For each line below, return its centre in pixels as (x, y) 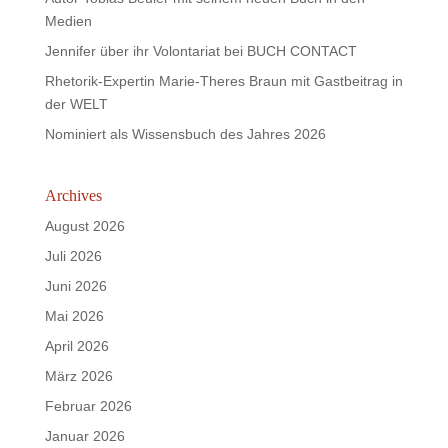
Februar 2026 (88, 406)
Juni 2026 (75, 286)
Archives (73, 195)
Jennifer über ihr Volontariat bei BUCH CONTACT (200, 51)
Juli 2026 (73, 256)
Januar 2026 (84, 436)
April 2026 (76, 346)
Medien (68, 21)
